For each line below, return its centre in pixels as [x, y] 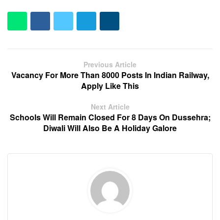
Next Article [110, 107]
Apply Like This [110, 86]
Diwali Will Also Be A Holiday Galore [110, 128]
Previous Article [110, 65]
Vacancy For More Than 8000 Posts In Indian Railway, [110, 75]
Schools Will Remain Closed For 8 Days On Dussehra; [110, 117]
